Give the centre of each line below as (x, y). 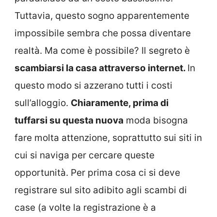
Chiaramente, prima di (120, 103)
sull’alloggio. (43, 103)
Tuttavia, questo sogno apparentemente (102, 15)
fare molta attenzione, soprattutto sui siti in (108, 138)
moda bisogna (156, 120)
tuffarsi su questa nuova (69, 120)
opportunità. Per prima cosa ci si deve (97, 172)
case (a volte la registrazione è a (85, 207)
